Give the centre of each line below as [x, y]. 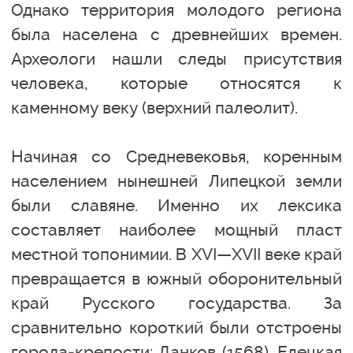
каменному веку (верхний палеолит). [154, 107]
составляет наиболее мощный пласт [176, 229]
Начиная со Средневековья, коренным [176, 156]
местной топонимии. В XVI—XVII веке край [176, 254]
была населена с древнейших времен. [176, 34]
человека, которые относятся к [176, 83]
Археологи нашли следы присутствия [176, 58]
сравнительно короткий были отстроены [176, 327]
